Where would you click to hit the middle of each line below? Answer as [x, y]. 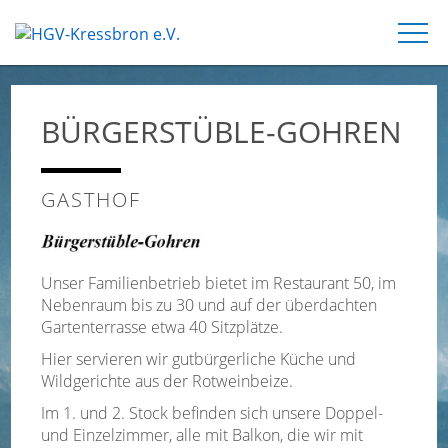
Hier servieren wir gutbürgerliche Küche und [199, 358]
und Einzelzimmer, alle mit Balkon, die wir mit [202, 434]
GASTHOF [91, 199]
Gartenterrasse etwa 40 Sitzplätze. [162, 326]
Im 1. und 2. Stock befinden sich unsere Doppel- [212, 412]
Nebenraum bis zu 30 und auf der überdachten [209, 304]
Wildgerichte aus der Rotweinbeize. [167, 380]
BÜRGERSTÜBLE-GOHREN [222, 131]
